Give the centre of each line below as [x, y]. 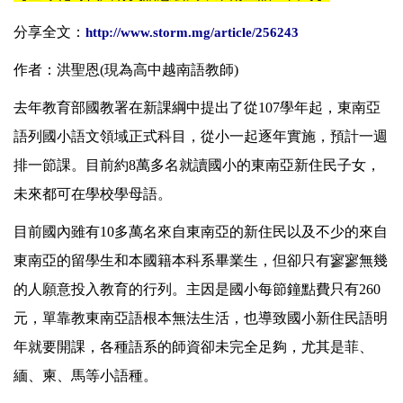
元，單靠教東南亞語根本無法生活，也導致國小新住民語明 [201, 318]
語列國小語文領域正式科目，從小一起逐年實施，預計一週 [201, 137]
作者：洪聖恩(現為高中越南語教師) [126, 70]
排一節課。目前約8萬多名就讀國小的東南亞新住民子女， [197, 166]
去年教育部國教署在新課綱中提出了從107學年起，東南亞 [197, 108]
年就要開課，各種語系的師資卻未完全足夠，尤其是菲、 [193, 347]
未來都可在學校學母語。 [93, 194]
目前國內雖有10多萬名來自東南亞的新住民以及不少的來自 [201, 232]
